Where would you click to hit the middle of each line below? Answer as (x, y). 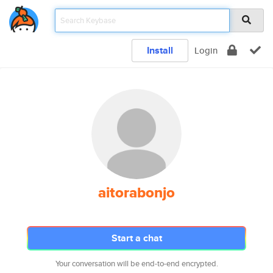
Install (160, 50)
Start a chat (136, 238)
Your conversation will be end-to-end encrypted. (136, 264)
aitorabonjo (136, 193)
